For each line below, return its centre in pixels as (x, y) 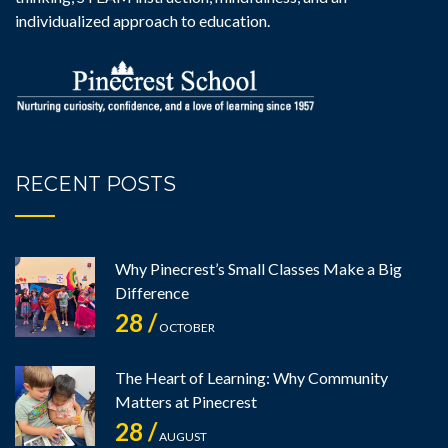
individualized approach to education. (142, 21)
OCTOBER (186, 328)
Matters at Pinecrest (186, 402)
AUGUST (182, 437)
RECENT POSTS (95, 184)
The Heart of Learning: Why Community (251, 378)
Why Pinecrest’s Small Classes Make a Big (258, 269)
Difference (152, 293)
